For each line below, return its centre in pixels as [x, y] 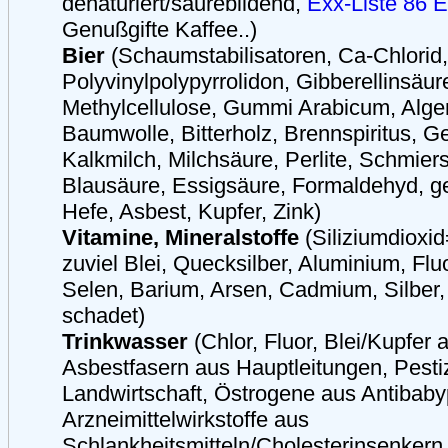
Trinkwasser [125, 341]
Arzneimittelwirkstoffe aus [185, 419]
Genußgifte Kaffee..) [159, 29]
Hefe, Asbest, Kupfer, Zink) [191, 211]
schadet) [103, 315]
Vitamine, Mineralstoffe [180, 237]
